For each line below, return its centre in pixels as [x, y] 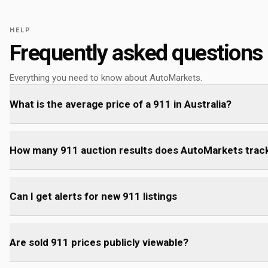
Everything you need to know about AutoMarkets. [106, 78]
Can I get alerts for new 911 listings [93, 196]
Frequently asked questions [136, 53]
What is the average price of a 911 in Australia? [121, 104]
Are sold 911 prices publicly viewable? [99, 242]
